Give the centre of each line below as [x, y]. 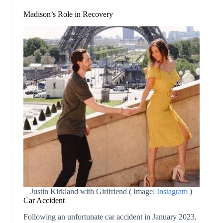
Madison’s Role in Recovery [68, 14]
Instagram [171, 191]
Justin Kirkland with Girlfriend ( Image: [93, 191]
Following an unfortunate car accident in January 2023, [110, 217]
